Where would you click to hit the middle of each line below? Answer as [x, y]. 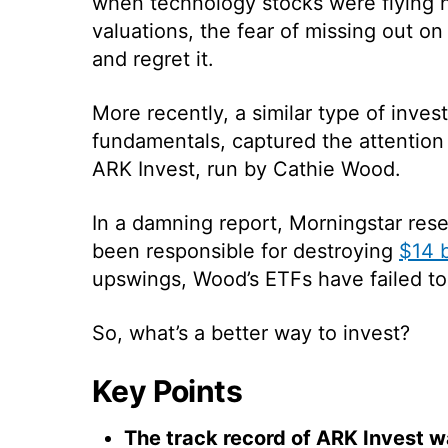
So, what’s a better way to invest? [251, 332]
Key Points [167, 390]
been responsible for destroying [245, 250]
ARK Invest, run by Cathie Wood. [246, 168]
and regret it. [153, 58]
